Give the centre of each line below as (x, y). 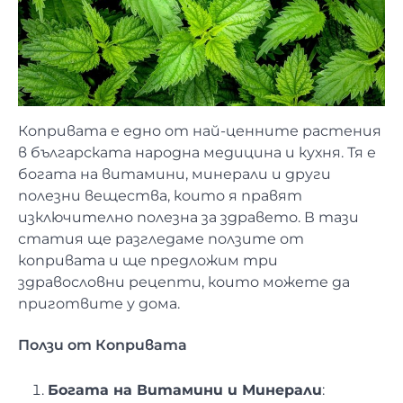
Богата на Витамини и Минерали (185, 390)
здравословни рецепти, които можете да (184, 282)
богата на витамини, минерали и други (175, 175)
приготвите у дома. (99, 304)
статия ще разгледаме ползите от (161, 239)
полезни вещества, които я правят (160, 196)
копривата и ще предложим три (148, 261)
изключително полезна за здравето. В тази (188, 218)
